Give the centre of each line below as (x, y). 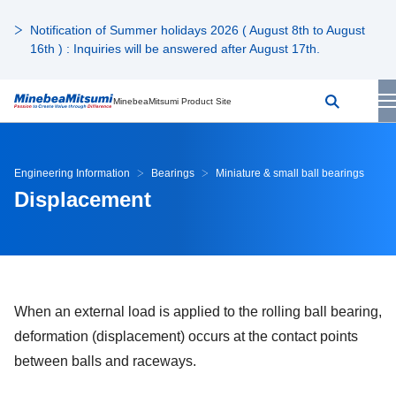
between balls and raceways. (105, 361)
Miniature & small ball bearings (290, 173)
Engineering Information (72, 173)
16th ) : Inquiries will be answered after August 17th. (175, 49)
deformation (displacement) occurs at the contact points (186, 336)
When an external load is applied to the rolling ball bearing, (198, 312)
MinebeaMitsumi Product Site (172, 101)
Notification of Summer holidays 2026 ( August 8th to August (198, 30)
